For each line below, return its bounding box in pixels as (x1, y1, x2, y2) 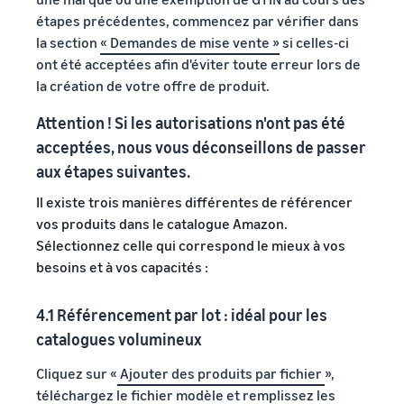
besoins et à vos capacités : (36, 257, 208, 276)
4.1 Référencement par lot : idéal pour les (36, 304, 327, 325)
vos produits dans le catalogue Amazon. (36, 214, 288, 233)
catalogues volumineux (36, 328, 202, 349)
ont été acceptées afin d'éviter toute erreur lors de (36, 54, 361, 73)
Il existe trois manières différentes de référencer (36, 192, 353, 211)
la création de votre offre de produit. (36, 76, 270, 95)
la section (36, 32, 100, 51)
